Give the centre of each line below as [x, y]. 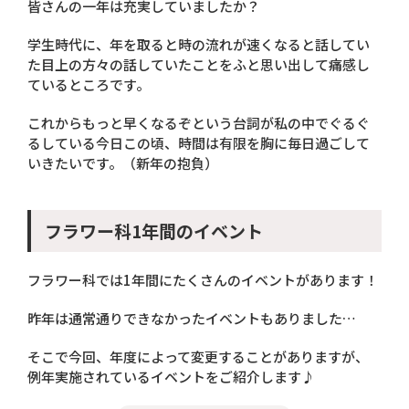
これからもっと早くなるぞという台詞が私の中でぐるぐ [199, 122]
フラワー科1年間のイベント [154, 230]
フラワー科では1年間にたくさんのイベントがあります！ [203, 279]
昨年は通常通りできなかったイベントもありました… [192, 318]
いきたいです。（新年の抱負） [123, 163]
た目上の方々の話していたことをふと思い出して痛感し [199, 64]
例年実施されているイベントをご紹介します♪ [171, 376]
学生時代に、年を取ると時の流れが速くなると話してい [199, 44]
